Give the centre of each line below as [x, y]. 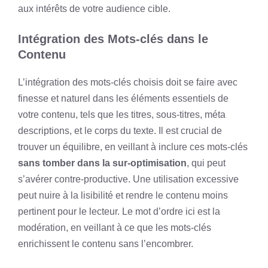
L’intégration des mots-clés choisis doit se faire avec [128, 82]
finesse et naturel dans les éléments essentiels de [123, 98]
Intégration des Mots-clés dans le [113, 39]
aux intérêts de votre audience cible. [94, 9]
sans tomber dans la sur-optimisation [102, 163]
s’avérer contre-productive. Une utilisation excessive [128, 179]
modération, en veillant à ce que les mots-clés [115, 228]
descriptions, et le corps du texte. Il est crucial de [120, 131]
